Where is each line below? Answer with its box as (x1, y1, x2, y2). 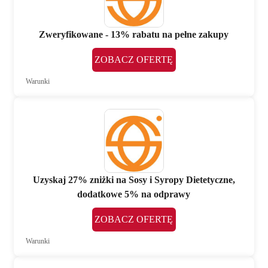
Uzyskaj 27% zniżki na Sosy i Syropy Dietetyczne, (32, 175, 235, 185)
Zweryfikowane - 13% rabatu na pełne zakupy (39, 29, 229, 40)
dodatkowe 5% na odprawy (77, 189, 191, 200)
